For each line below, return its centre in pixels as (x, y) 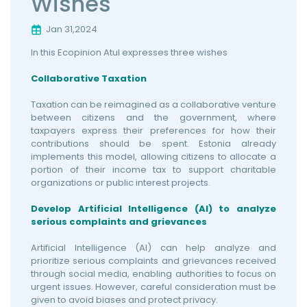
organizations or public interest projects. (121, 183)
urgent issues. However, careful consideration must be (153, 287)
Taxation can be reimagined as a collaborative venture (153, 105)
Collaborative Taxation (89, 79)
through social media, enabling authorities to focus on (153, 274)
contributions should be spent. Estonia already (153, 144)
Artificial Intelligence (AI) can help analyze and (153, 248)
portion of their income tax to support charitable (153, 170)
